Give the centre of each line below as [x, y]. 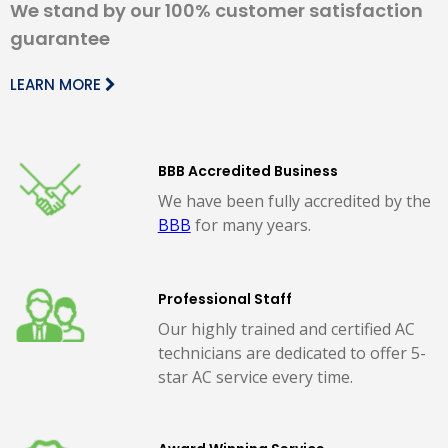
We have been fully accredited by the [294, 200]
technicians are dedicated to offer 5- [291, 352]
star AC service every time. [255, 376]
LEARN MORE [57, 84]
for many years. [250, 224]
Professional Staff [224, 298]
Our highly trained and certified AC [286, 328]
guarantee [60, 38]
